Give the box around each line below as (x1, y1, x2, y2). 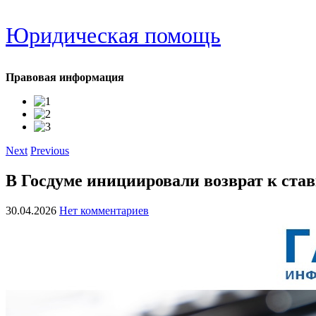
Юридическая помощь (6, 23, 221, 48)
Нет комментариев (59, 204, 149, 217)
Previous (30, 145, 69, 157)
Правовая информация (6, 71, 124, 83)
